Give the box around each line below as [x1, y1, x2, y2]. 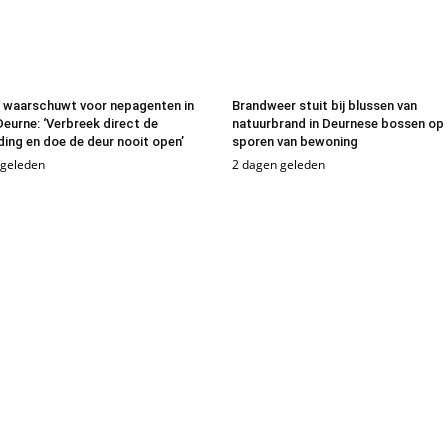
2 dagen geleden [232, 155, 326, 173]
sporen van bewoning [232, 133, 359, 149]
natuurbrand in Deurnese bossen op [232, 115, 445, 131]
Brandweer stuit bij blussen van [232, 97, 418, 113]
